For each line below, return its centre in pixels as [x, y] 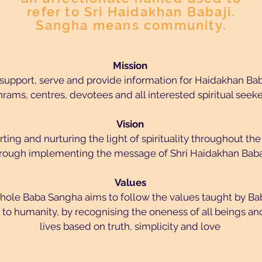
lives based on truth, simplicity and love [130, 226]
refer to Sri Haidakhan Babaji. [132, 12]
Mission [130, 65]
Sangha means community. [131, 25]
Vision [130, 124]
